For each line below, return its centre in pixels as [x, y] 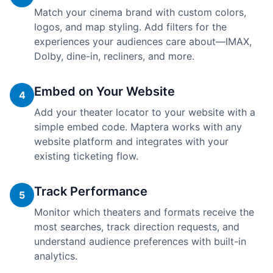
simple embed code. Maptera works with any [138, 127]
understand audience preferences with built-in [140, 241]
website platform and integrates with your [131, 141]
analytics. [56, 256]
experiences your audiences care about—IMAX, [143, 41]
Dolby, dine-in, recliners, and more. [114, 56]
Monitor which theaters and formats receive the [144, 212]
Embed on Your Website [105, 91]
